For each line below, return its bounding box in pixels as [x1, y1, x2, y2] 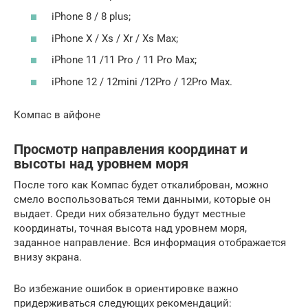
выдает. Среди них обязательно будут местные [14, 207, 245, 220]
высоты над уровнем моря [14, 155, 188, 172]
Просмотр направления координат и [14, 141, 247, 157]
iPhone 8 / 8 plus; [52, 10, 131, 23]
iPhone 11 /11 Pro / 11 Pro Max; [52, 54, 197, 67]
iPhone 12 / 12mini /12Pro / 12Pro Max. [52, 75, 232, 88]
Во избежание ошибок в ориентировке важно [14, 282, 239, 295]
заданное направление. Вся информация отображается [14, 236, 286, 249]
